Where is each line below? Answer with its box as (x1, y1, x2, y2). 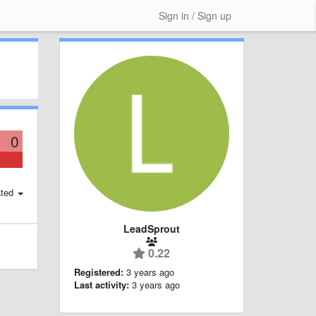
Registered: (73, 265, 123, 279)
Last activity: (73, 277, 129, 291)
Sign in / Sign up (159, 8, 231, 23)
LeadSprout (123, 221, 180, 236)
